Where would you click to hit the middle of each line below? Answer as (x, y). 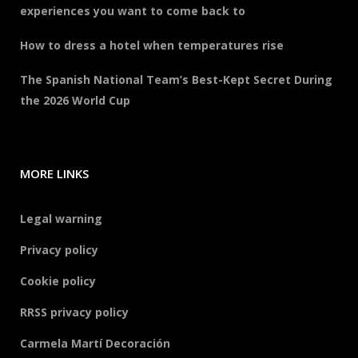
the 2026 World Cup (75, 100)
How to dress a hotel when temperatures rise (152, 45)
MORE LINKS (54, 173)
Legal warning (61, 219)
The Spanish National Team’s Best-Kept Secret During (176, 80)
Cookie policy (58, 281)
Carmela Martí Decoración (95, 343)
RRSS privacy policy (74, 312)
